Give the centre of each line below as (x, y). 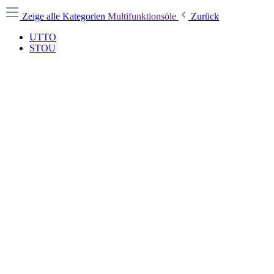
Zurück (205, 16)
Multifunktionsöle (143, 16)
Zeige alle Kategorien (65, 16)
